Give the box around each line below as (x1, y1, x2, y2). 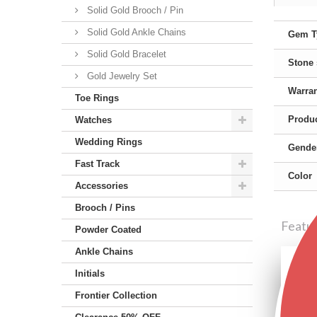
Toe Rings (75, 93, 119, 103)
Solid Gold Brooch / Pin (84, 5, 183, 16)
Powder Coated (75, 224, 142, 235)
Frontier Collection (75, 290, 157, 301)
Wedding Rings (75, 137, 142, 147)
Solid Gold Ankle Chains (84, 27, 186, 38)
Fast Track (75, 158, 120, 169)
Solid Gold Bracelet (84, 49, 166, 59)
